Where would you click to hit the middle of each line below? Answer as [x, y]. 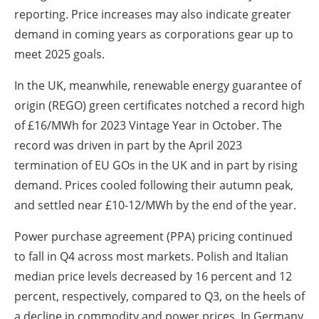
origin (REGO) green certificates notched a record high [159, 105]
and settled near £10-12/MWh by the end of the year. [155, 205]
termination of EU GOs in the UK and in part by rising [156, 165]
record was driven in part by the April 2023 [128, 145]
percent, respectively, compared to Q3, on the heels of [159, 296]
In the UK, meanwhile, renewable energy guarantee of [158, 85]
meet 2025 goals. [59, 54]
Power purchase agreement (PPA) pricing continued [153, 236]
